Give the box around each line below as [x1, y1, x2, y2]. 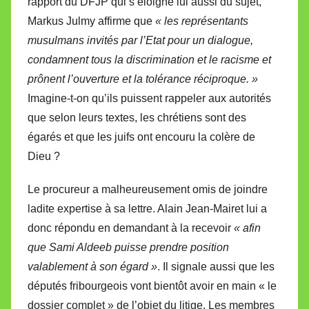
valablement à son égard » [28, 260, 157, 272]
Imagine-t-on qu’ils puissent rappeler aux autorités [28, 92, 271, 104]
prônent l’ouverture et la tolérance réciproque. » [28, 72, 258, 85]
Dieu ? [28, 150, 60, 162]
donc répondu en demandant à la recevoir [28, 221, 234, 234]
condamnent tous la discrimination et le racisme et [28, 53, 271, 66]
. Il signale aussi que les [157, 260, 275, 272]
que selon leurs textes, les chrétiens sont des [28, 111, 246, 123]
